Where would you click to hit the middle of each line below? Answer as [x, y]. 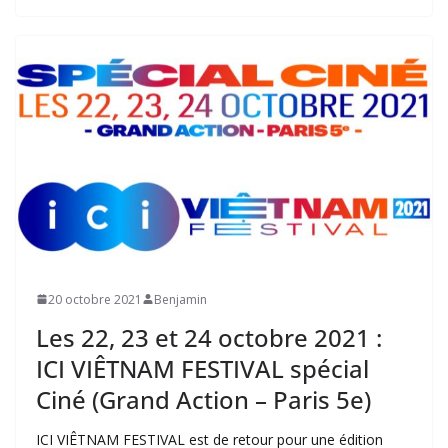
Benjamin [180, 299]
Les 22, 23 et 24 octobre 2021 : [209, 337]
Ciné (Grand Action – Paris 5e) [203, 399]
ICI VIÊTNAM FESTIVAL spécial [202, 368]
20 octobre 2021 [95, 299]
